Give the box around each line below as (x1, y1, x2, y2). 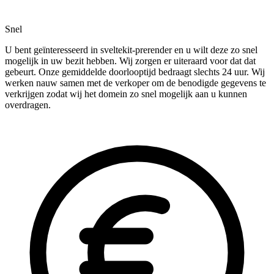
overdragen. (5, 100, 51, 111)
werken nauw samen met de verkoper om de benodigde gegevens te (5, 78, 266, 89)
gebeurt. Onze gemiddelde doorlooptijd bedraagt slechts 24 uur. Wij (5, 67, 265, 78)
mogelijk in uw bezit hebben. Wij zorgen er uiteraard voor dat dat (5, 56, 256, 67)
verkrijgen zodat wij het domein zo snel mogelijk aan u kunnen (5, 89, 247, 100)
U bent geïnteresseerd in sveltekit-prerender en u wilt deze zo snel (5, 45, 257, 56)
